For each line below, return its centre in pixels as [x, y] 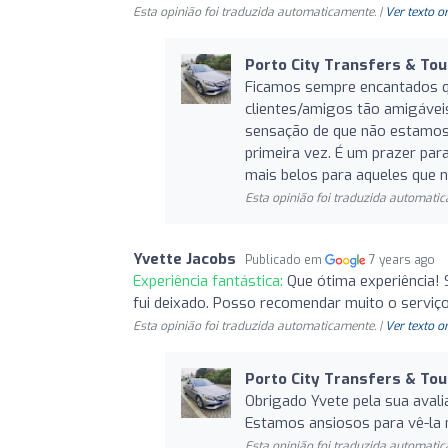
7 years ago [402, 259]
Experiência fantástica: [210, 280]
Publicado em [285, 259]
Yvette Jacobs [184, 258]
